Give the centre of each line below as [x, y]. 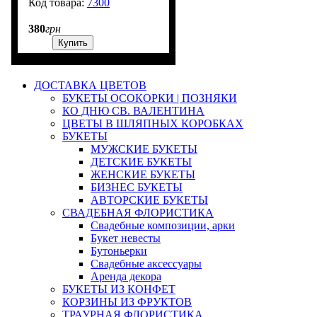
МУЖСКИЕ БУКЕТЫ [144, 149]
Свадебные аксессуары [146, 264]
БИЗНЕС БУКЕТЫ [137, 188]
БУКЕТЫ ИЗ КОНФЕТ [119, 289]
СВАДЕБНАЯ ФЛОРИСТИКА [138, 213]
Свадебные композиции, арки [163, 226]
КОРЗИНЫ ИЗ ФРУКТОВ [127, 302]
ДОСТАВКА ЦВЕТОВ [90, 86]
